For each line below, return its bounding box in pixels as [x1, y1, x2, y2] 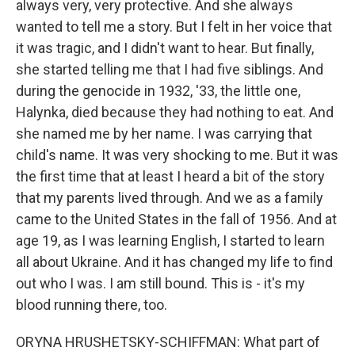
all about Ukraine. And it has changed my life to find [16, 254, 333, 270]
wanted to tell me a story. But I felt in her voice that [16, 18, 332, 35]
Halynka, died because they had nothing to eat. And [16, 104, 334, 120]
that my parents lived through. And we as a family [16, 189, 323, 206]
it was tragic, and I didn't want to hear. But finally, [16, 40, 314, 56]
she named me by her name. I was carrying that [16, 125, 312, 142]
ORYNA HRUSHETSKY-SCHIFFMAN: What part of [16, 334, 320, 350]
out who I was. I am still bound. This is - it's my [16, 275, 305, 292]
